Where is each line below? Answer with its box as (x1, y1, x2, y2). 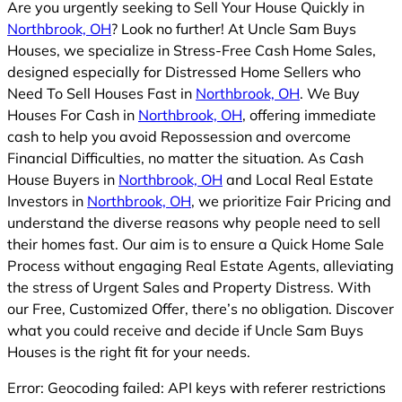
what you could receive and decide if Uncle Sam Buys (7, 320, 363, 339)
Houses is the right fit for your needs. (7, 342, 250, 361)
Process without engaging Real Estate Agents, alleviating (7, 256, 394, 275)
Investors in (7, 191, 87, 210)
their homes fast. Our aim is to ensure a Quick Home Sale (7, 234, 384, 253)
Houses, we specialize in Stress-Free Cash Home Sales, (7, 40, 376, 59)
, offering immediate (242, 105, 376, 124)
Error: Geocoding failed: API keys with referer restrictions (7, 378, 386, 397)
